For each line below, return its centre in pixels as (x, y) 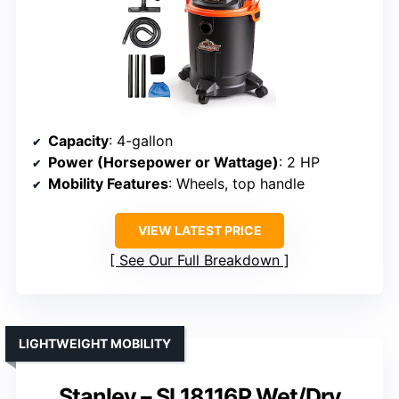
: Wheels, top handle (236, 183)
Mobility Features (108, 183)
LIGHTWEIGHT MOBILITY (95, 343)
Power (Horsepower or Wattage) (163, 162)
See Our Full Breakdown (199, 260)
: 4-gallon (141, 140)
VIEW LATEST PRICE (199, 230)
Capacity (78, 140)
